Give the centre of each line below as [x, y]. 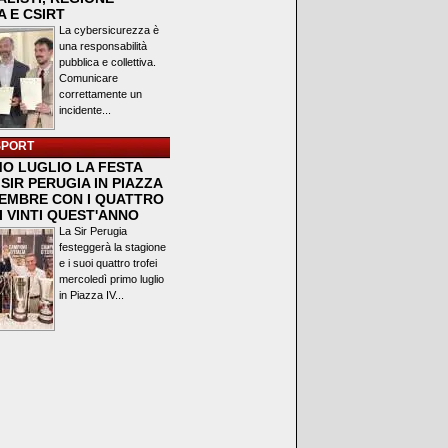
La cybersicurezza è [109, 30]
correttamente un [100, 94]
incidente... [85, 110]
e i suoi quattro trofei [108, 263]
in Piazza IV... [91, 295]
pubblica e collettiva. [107, 62]
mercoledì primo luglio [111, 279]
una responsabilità [103, 46]
